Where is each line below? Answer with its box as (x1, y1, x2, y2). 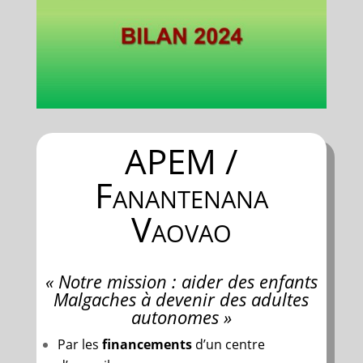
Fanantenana (94, 171, 268, 218)
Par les (57, 335, 102, 353)
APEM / (125, 137, 238, 184)
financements (101, 335, 192, 353)
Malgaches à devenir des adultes (53, 286, 310, 311)
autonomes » (130, 304, 232, 329)
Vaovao (130, 205, 232, 252)
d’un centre (191, 335, 265, 353)
